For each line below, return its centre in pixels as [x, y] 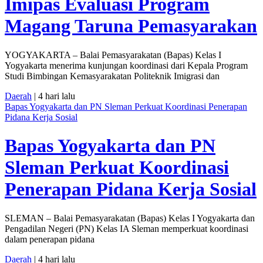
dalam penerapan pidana [50, 239]
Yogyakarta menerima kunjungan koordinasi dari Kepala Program [126, 65]
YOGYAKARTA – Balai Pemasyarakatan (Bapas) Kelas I [113, 55]
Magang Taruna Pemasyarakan [131, 26]
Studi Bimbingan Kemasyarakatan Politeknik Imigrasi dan [112, 76]
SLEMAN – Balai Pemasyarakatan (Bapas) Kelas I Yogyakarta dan [130, 218]
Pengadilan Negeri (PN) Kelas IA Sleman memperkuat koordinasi [127, 228]
